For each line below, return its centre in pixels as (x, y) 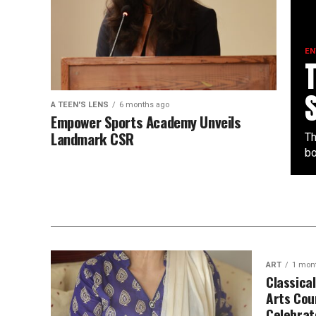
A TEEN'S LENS (80, 105)
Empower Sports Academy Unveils (146, 122)
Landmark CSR (93, 139)
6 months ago (144, 105)
